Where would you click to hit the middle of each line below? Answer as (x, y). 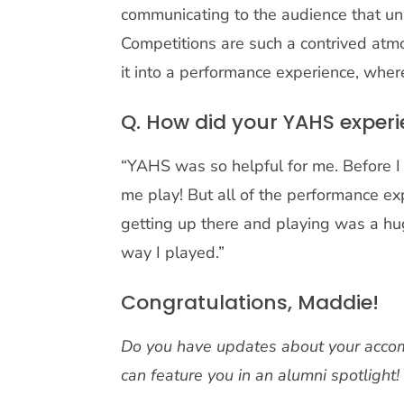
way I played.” (173, 253)
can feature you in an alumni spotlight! (261, 376)
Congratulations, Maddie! (250, 303)
